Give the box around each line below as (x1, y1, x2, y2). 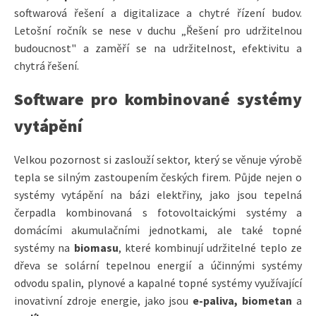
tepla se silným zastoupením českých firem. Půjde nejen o (14, 169, 302, 184)
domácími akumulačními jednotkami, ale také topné (14, 222, 302, 237)
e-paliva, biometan (193, 293, 296, 308)
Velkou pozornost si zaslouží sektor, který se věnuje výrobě (14, 152, 302, 166)
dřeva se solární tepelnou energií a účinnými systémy (14, 257, 302, 272)
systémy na (14, 240, 74, 255)
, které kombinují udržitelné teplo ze (118, 240, 302, 255)
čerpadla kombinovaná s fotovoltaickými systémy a (14, 205, 302, 219)
